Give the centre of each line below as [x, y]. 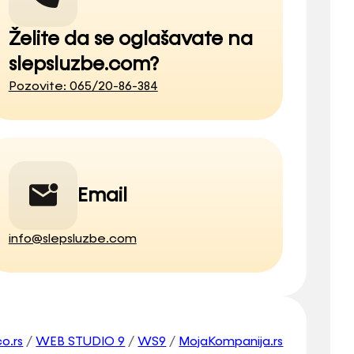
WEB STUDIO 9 [81, 342]
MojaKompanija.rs [231, 342]
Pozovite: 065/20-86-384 [83, 87]
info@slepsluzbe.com [72, 239]
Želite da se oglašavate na [130, 40]
